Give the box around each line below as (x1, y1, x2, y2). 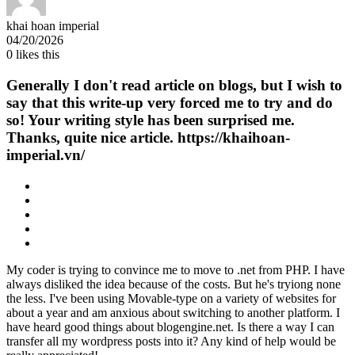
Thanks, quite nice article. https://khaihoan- (6, 128, 290, 146)
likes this (13, 48, 59, 62)
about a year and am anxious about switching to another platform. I (6, 305, 340, 319)
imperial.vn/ (6, 146, 85, 163)
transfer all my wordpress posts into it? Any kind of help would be (6, 334, 336, 348)
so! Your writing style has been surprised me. (6, 111, 295, 128)
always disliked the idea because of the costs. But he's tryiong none (6, 277, 341, 291)
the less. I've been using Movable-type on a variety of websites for (6, 291, 336, 305)
